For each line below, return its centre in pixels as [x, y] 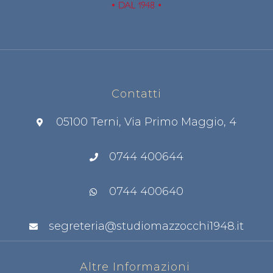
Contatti [136, 94]
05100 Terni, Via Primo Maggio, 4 [147, 122]
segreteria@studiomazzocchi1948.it [147, 226]
